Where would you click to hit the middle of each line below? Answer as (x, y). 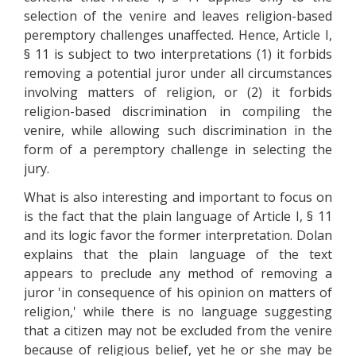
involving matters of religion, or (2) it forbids (178, 92)
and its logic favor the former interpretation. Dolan (178, 235)
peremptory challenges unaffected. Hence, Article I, (178, 35)
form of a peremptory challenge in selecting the (178, 149)
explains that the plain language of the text (178, 254)
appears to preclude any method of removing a (178, 273)
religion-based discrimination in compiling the (178, 111)
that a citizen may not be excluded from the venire (178, 331)
